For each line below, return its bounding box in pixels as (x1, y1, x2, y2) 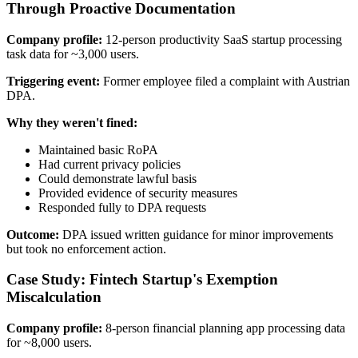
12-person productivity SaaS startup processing (102, 32, 342, 46)
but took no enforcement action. (6, 241, 166, 256)
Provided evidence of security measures (38, 185, 237, 200)
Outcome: (6, 227, 59, 241)
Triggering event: (6, 74, 100, 88)
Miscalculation (6, 288, 101, 306)
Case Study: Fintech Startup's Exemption (6, 271, 278, 288)
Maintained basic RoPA (38, 142, 158, 157)
